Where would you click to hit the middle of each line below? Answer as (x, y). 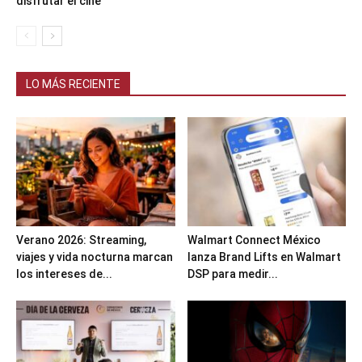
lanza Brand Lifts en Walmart (264, 257)
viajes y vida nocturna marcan (95, 257)
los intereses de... (64, 274)
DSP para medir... (232, 274)
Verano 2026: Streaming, (81, 240)
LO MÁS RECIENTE (73, 84)
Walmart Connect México (254, 240)
